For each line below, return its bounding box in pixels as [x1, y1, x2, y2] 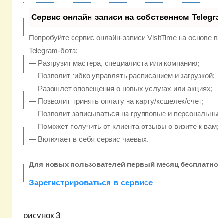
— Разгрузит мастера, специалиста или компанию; [29, 59, 199, 68]
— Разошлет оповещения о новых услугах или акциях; [29, 84, 213, 93]
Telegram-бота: [29, 46, 78, 55]
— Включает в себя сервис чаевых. [29, 135, 149, 144]
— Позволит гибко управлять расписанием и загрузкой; [29, 72, 215, 80]
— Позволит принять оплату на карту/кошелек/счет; [29, 97, 204, 106]
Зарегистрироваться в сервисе [29, 178, 153, 188]
